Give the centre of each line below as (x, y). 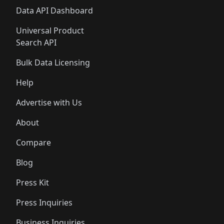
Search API (36, 42)
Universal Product (50, 30)
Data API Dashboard (54, 10)
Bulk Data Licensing (53, 62)
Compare (33, 142)
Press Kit (32, 182)
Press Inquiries (44, 202)
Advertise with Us (49, 102)
